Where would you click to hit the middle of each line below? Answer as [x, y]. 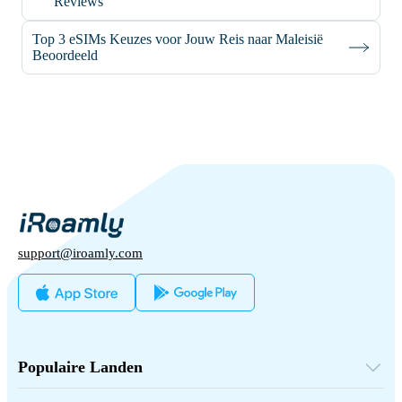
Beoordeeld [65, 55]
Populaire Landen [80, 367]
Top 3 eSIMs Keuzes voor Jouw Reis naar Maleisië [178, 39]
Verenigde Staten [61, 383]
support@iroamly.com [80, 253]
